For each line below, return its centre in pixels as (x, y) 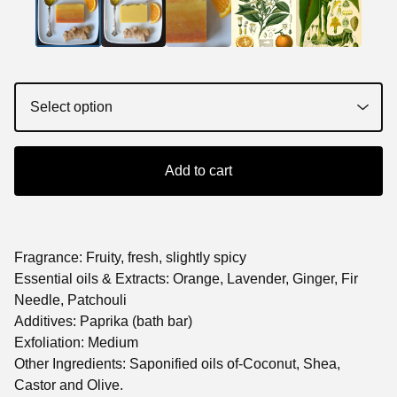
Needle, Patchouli (70, 300)
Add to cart (198, 171)
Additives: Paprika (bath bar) (103, 322)
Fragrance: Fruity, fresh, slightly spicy (130, 258)
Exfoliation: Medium (76, 343)
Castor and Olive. (69, 385)
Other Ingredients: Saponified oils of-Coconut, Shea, (177, 364)
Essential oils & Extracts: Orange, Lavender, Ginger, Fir (186, 279)
